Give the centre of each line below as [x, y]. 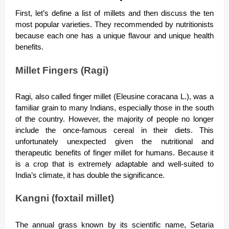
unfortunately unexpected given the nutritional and [114, 142]
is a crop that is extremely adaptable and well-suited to [114, 164]
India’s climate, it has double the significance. [91, 175]
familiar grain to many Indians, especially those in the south [114, 108]
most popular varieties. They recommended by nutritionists [114, 25]
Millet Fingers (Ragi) [62, 70]
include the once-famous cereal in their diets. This [114, 130]
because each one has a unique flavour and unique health [114, 36]
